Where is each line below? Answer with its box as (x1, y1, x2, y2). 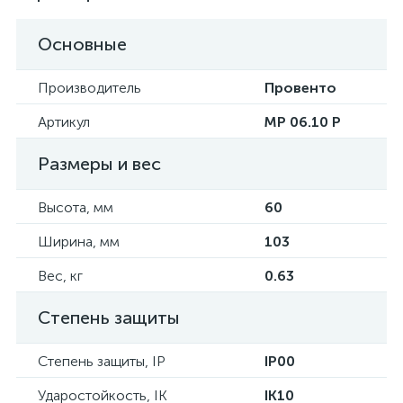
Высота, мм (38, 199, 113, 216)
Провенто (264, 79, 336, 96)
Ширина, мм (38, 233, 120, 250)
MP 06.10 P (264, 113, 341, 130)
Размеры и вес (38, 153, 161, 175)
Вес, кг (38, 267, 83, 284)
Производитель (38, 79, 141, 96)
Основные (38, 33, 127, 55)
